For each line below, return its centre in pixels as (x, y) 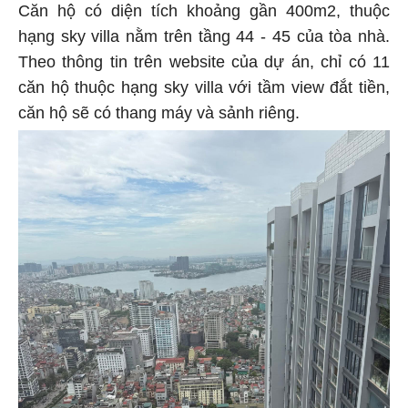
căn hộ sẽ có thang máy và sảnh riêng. (161, 111)
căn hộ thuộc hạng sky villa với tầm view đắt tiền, (204, 85)
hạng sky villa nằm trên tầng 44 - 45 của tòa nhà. (204, 34)
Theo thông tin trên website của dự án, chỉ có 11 (204, 60)
